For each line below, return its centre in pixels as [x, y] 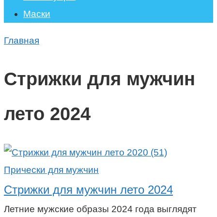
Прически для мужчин [51, 170]
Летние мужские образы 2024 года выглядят [100, 209]
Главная [22, 40]
